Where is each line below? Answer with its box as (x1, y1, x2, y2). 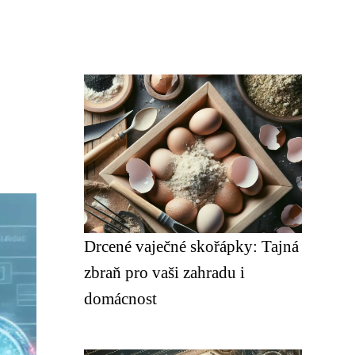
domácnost (84, 289, 157, 307)
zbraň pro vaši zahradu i (84, 263, 245, 281)
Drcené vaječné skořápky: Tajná (84, 237, 299, 255)
